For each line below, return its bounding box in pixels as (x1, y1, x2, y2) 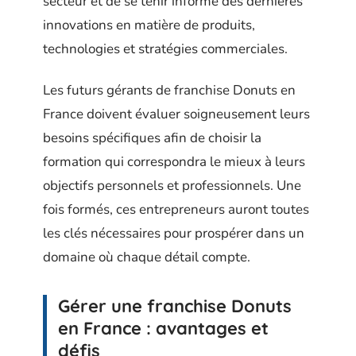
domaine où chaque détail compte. (43, 248, 250, 267)
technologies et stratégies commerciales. (43, 39, 288, 58)
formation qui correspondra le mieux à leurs (43, 153, 305, 172)
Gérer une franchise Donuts (58, 295, 292, 318)
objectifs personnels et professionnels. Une (43, 176, 301, 195)
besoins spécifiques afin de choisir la (43, 129, 261, 148)
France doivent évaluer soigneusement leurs (43, 105, 310, 124)
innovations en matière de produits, (43, 15, 255, 34)
